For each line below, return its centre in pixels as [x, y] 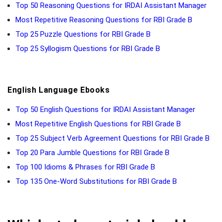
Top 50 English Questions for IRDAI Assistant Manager [105, 109]
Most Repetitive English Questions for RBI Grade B [98, 124]
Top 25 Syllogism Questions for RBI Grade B [88, 48]
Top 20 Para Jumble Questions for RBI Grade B [92, 152]
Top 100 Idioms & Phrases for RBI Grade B [85, 167]
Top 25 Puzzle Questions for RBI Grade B [83, 34]
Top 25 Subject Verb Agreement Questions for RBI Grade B [112, 138]
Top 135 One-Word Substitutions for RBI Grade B [96, 181]
